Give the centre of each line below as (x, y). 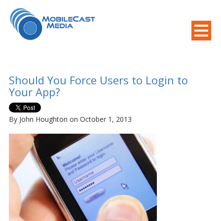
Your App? (34, 92)
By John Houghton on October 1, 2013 (70, 119)
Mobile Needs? (175, 72)
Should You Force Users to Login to (98, 80)
